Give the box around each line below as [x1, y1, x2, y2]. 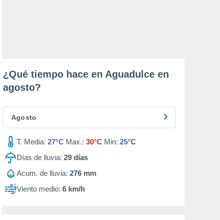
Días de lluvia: [17, 153, 62, 162]
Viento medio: [17, 185, 60, 193]
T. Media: [17, 137, 46, 146]
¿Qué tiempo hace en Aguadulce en [3, 69, 169, 80]
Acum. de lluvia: [17, 169, 68, 177]
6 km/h [62, 185, 85, 193]
